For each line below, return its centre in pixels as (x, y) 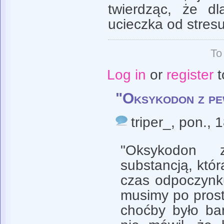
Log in (126, 74)
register (190, 74)
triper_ (151, 122)
